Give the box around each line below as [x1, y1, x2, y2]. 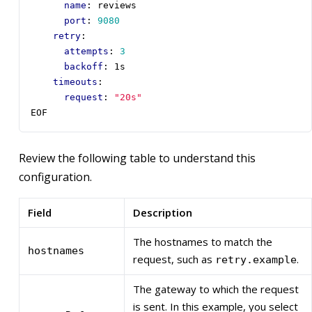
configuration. [19, 169, 92, 185]
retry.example [215, 253, 297, 267]
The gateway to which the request [133, 282, 299, 297]
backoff [64, 61, 103, 72]
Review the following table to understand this [19, 150, 256, 166]
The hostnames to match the [133, 235, 272, 249]
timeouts [53, 77, 97, 88]
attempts [64, 46, 109, 57]
